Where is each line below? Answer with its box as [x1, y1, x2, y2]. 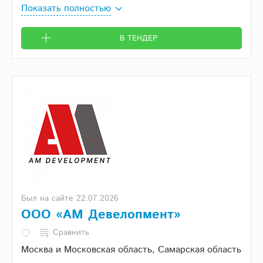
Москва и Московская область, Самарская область [21, 243, 241, 257]
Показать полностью [21, 2, 111, 16]
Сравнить [53, 227, 89, 239]
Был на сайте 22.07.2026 [21, 193, 119, 205]
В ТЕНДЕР [119, 33, 157, 45]
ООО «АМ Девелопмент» [21, 205, 181, 225]
